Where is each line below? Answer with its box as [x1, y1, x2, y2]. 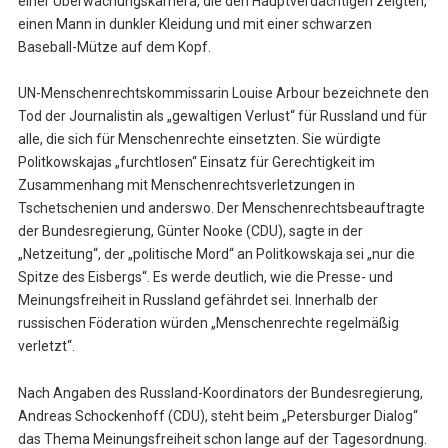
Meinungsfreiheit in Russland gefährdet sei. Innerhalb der [17, 292, 378, 309]
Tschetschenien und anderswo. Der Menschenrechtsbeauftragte [17, 200, 425, 217]
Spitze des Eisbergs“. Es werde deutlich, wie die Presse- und [17, 269, 393, 286]
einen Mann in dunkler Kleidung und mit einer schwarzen [17, 15, 372, 32]
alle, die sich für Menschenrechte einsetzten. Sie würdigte [17, 131, 381, 148]
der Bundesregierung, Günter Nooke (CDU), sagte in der [17, 223, 363, 240]
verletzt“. [17, 338, 75, 355]
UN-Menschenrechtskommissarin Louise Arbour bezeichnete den [17, 85, 429, 102]
